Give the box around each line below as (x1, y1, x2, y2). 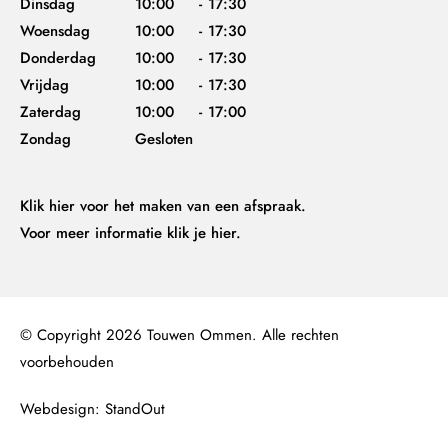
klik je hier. (167, 222, 241, 245)
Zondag (20, 128, 71, 151)
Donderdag (20, 47, 96, 70)
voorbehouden (20, 351, 114, 374)
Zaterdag (20, 101, 81, 124)
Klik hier (20, 195, 75, 218)
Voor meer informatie (20, 222, 167, 245)
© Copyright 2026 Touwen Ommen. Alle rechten (20, 324, 339, 347)
